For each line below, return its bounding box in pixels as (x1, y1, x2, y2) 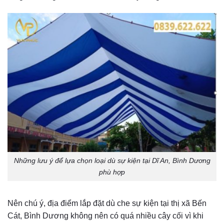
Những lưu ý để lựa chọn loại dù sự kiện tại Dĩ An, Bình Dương (13, 156, 210, 165)
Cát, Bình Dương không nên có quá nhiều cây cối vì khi (7, 211, 203, 220)
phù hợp (99, 168, 125, 176)
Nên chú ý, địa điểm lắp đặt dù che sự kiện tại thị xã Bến (7, 198, 206, 207)
